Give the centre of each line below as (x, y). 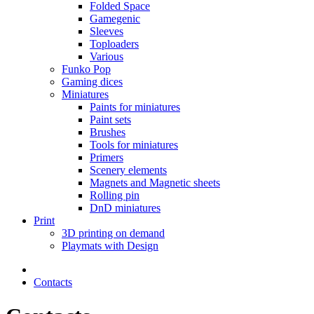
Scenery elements (128, 170)
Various (107, 56)
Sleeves (107, 31)
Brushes (108, 132)
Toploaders (114, 44)
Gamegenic (115, 19)
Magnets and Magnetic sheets (155, 183)
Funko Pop (86, 69)
